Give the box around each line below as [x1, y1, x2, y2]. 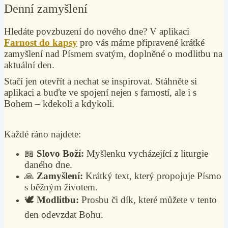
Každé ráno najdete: [4, 129, 81, 139]
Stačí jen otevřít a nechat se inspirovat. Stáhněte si [4, 76, 197, 87]
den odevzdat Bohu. [24, 209, 103, 220]
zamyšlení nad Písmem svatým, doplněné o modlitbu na [4, 48, 222, 59]
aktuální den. [4, 60, 54, 70]
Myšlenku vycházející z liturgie [84, 148, 208, 159]
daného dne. [24, 159, 72, 170]
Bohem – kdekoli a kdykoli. [4, 98, 115, 109]
